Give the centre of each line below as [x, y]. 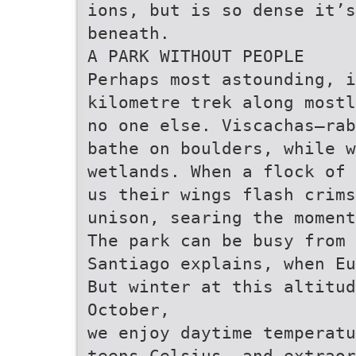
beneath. [129, 33]
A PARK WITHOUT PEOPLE [196, 56]
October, [129, 310]
